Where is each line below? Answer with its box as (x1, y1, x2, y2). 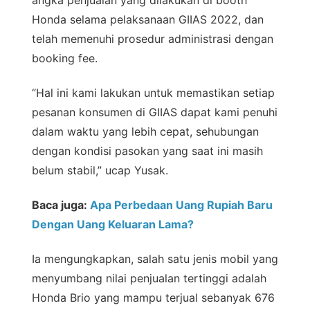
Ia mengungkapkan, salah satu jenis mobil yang (32, 252, 278, 266)
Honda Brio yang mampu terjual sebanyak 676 (32, 291, 275, 305)
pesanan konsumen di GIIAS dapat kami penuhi (32, 105, 277, 120)
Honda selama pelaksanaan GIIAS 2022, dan (32, 12, 264, 27)
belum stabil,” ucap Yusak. (32, 163, 168, 178)
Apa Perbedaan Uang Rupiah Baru (90, 198, 273, 212)
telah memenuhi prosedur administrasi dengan (32, 32, 273, 46)
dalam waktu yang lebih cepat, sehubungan (32, 125, 259, 139)
